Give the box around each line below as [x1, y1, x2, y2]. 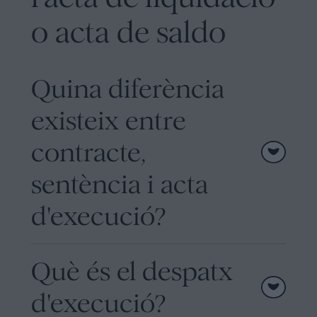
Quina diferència [31, 72, 224, 105]
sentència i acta [31, 168, 208, 200]
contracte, [31, 136, 146, 168]
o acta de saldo [31, 13, 226, 51]
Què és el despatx [31, 255, 233, 287]
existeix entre [31, 104, 186, 137]
